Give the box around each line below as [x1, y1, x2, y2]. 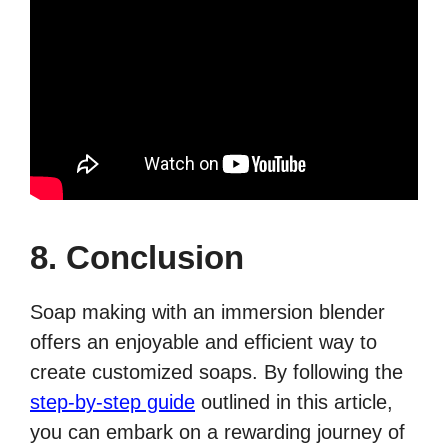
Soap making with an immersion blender [30, 301, 385, 324]
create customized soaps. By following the [30, 361, 403, 384]
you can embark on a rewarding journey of [30, 421, 405, 444]
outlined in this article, [195, 391, 393, 414]
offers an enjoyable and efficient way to [30, 331, 377, 354]
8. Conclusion [30, 239, 244, 277]
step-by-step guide [30, 391, 195, 414]
